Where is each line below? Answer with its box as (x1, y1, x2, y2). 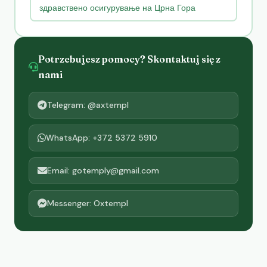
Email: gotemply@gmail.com (47, 164, 159, 176)
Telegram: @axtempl (47, 99, 129, 110)
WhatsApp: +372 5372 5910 (46, 132, 157, 143)
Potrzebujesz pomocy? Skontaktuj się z (38, 52, 221, 65)
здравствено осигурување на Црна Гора (39, 2, 195, 14)
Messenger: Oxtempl (47, 197, 128, 209)
